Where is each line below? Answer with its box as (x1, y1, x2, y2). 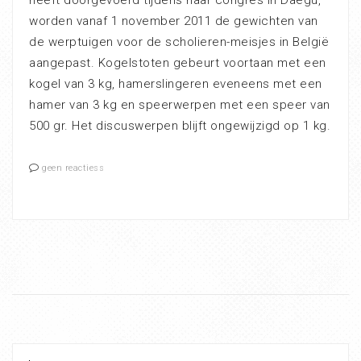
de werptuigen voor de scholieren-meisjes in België (29, 35, 329, 50)
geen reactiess (42, 163, 104, 174)
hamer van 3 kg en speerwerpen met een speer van (29, 98, 330, 113)
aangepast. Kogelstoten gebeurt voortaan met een (29, 56, 326, 71)
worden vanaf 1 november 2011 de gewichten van (29, 14, 318, 29)
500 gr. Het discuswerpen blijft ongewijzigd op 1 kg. (29, 118, 330, 134)
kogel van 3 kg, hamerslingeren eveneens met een (29, 77, 322, 92)
